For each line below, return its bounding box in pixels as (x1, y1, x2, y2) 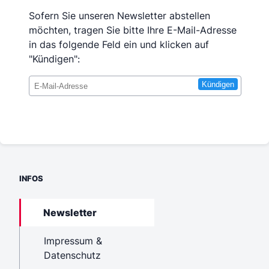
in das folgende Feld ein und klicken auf (29, 38, 209, 50)
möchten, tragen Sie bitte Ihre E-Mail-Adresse (29, 24, 237, 36)
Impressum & (44, 234, 102, 247)
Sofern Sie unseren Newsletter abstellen (29, 10, 210, 22)
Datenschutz (44, 249, 101, 261)
